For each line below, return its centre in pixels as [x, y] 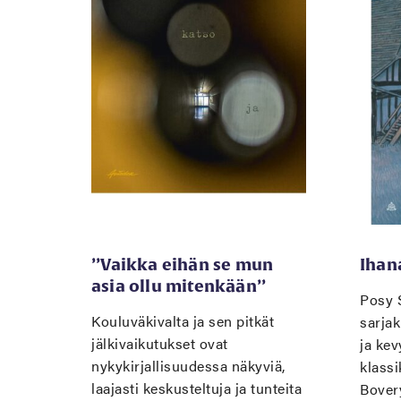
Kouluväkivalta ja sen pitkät [183, 321]
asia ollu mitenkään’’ [179, 286]
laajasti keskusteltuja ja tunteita [196, 388]
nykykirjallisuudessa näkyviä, [188, 366]
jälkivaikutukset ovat [160, 343]
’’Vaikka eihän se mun [183, 264]
